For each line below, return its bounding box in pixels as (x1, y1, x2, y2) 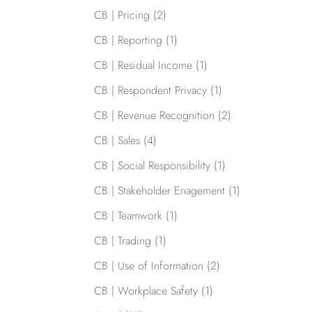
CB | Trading (93, 233, 151, 249)
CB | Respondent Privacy (93, 82, 207, 99)
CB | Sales (93, 132, 140, 149)
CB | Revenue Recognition (93, 107, 214, 124)
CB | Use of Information (93, 258, 203, 274)
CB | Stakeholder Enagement (93, 182, 225, 199)
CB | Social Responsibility (93, 157, 210, 174)
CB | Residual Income (93, 57, 192, 74)
